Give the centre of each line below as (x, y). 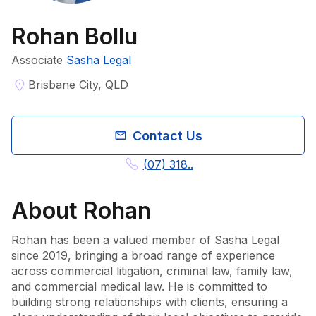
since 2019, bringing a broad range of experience (143, 255)
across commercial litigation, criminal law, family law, (152, 271)
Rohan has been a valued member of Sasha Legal (145, 240)
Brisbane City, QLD (78, 85)
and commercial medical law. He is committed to (139, 286)
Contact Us (167, 135)
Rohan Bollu (74, 36)
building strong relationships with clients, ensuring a (150, 302)
